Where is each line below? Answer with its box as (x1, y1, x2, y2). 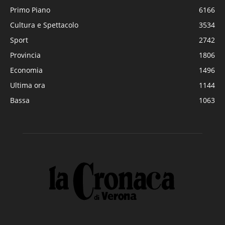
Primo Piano (10, 5, 50, 15)
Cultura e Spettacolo (10, 20, 78, 30)
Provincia (10, 50, 41, 60)
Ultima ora (10, 80, 45, 90)
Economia (10, 65, 43, 75)
